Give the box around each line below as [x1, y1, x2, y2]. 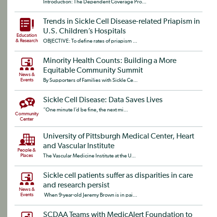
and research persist [43, 182, 109, 189]
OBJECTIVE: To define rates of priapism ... [43, 38, 137, 44]
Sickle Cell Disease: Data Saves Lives [43, 96, 163, 104]
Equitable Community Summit [43, 67, 143, 75]
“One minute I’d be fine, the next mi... [43, 107, 128, 112]
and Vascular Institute [43, 142, 114, 150]
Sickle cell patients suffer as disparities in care [43, 172, 193, 180]
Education [16, 33, 37, 38]
